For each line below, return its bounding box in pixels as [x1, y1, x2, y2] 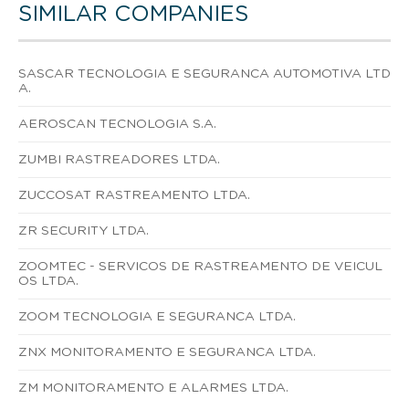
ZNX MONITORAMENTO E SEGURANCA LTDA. [18, 345, 316, 359]
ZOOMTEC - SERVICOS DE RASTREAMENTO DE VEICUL [18, 259, 383, 273]
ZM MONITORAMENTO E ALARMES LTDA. [18, 381, 288, 394]
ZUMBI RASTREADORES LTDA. [18, 152, 220, 166]
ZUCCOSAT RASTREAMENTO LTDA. [18, 188, 250, 202]
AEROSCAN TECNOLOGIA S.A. [18, 117, 216, 131]
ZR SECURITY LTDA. [18, 224, 149, 237]
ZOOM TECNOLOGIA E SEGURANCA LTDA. [18, 309, 296, 323]
